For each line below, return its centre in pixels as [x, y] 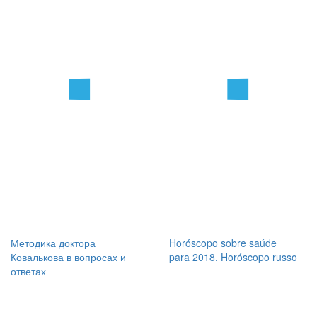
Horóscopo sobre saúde [223, 243]
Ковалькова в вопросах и [68, 257]
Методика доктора [53, 243]
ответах [28, 271]
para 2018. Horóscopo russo [233, 257]
